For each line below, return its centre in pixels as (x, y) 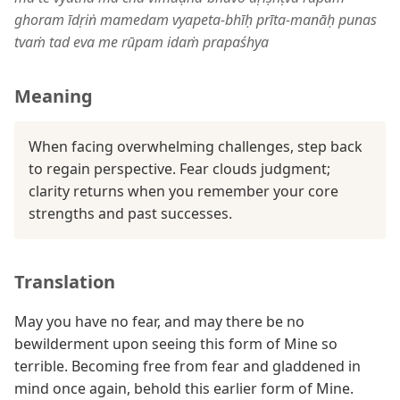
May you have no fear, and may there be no (159, 321)
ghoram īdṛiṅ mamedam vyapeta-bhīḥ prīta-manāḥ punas (196, 20)
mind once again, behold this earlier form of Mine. (184, 388)
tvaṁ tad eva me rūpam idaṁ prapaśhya (142, 42)
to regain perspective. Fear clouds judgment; (179, 169)
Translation (65, 282)
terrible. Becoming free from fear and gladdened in (187, 366)
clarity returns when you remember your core (183, 191)
